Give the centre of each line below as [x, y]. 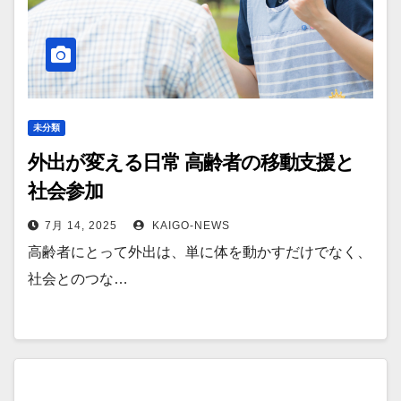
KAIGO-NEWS [189, 226]
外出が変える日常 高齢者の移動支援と [192, 162]
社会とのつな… [78, 279]
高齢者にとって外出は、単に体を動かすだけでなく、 [200, 252]
